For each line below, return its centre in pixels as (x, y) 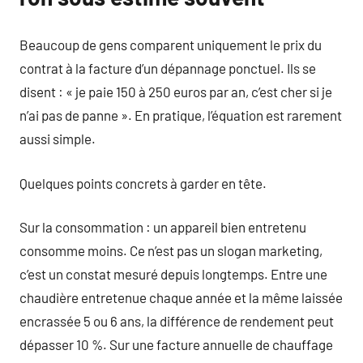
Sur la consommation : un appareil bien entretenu (163, 227)
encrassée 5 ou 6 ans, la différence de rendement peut (177, 321)
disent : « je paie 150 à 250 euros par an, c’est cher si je (176, 92)
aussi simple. (58, 139)
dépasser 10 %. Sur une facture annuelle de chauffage (176, 344)
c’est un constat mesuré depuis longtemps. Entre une (173, 274)
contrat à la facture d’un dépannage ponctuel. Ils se (168, 68)
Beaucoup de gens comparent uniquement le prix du (171, 45)
